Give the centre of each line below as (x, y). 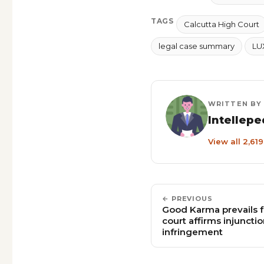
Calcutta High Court (221, 24)
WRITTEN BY (235, 104)
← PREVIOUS (187, 199)
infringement (192, 232)
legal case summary (197, 46)
